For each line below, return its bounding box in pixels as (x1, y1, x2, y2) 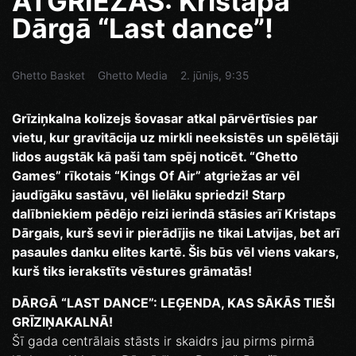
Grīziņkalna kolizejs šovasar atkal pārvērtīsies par (12, 110, 318, 127)
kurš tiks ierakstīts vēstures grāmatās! (12, 263, 252, 280)
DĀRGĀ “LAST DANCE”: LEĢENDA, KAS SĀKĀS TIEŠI (12, 295, 335, 311)
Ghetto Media (98, 69, 168, 83)
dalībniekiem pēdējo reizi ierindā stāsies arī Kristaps (12, 206, 336, 222)
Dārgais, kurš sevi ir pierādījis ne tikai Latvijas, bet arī (12, 225, 339, 242)
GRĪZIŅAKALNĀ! (12, 314, 113, 331)
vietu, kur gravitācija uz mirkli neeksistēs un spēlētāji (12, 130, 339, 146)
